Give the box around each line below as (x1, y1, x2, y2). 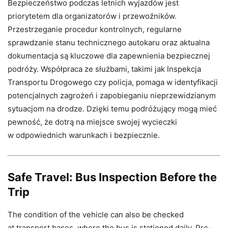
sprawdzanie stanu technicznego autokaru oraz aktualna (8, 38, 210, 47)
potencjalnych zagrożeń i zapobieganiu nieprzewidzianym (8, 91, 216, 100)
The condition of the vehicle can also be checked (8, 210, 184, 219)
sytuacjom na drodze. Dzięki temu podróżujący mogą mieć (8, 104, 217, 113)
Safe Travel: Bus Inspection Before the (8, 170, 217, 184)
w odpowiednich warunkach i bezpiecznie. (8, 130, 160, 140)
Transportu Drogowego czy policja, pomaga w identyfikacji (8, 77, 218, 87)
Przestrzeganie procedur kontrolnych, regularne (8, 24, 182, 34)
